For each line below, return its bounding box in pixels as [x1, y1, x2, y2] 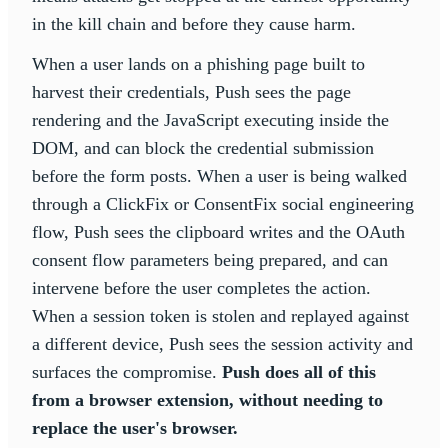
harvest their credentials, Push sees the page [32, 81, 351, 102]
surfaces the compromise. [32, 361, 222, 382]
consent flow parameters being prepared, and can [32, 249, 388, 270]
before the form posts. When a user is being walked [32, 165, 407, 186]
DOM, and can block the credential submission [32, 137, 374, 158]
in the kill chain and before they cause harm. [32, 13, 361, 34]
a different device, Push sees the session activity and [32, 333, 413, 354]
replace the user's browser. [32, 417, 243, 438]
